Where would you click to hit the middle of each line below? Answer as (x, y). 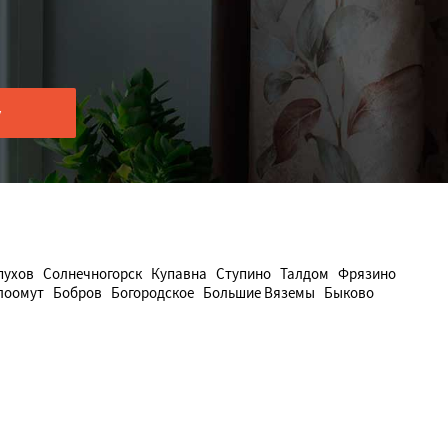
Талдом (304, 273)
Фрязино (367, 273)
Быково (349, 292)
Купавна (179, 273)
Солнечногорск (92, 273)
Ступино (243, 273)
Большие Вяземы (259, 292)
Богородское (152, 292)
